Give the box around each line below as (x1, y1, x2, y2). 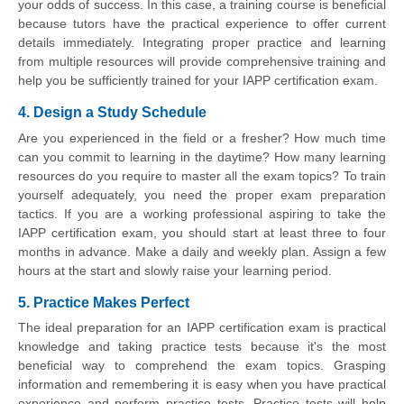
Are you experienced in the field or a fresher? (18, 130, 295, 145)
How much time (294, 130, 387, 145)
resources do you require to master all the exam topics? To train (18, 168, 386, 183)
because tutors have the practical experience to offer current (18, 16, 386, 32)
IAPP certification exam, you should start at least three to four (18, 225, 386, 240)
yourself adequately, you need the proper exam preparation (18, 187, 386, 202)
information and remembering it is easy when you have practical (18, 376, 386, 391)
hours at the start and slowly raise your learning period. (18, 262, 332, 278)
